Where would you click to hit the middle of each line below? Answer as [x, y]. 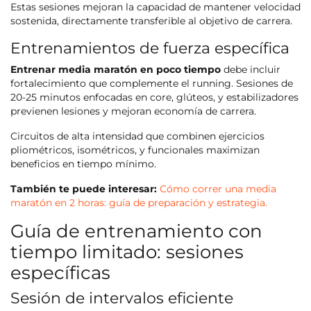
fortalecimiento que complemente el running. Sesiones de [152, 84]
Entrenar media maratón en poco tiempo [116, 70]
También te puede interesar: [84, 189]
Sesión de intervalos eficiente [122, 298]
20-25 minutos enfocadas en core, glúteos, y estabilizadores [154, 98]
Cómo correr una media [218, 189]
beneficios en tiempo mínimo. [83, 164]
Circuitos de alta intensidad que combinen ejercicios [137, 136]
